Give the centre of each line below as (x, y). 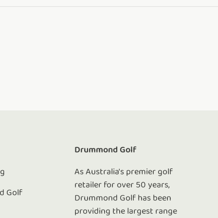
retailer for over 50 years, (122, 185)
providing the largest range (126, 211)
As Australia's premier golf (124, 172)
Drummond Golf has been (123, 198)
